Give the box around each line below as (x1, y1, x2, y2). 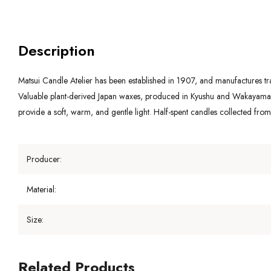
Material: (27, 183, 56, 195)
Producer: (27, 152, 62, 165)
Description (18, 39, 95, 61)
